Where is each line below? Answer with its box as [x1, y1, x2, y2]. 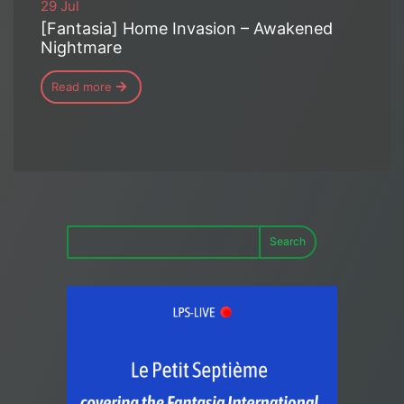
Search [270, 234, 306, 249]
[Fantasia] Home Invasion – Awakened [41, 18, 333, 38]
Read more [51, 78, 112, 94]
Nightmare [41, 37, 122, 57]
